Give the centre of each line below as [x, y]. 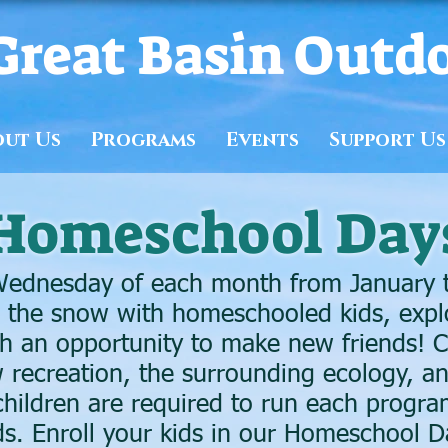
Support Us [387, 140]
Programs [143, 140]
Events [262, 140]
